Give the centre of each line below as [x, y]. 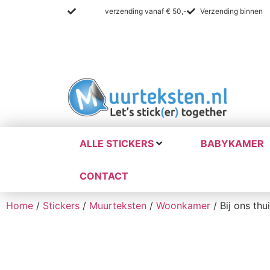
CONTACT [104, 176]
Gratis [92, 11]
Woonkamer [183, 206]
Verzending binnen [232, 11]
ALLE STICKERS [117, 144]
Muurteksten [118, 206]
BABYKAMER [232, 144]
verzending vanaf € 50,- [145, 11]
